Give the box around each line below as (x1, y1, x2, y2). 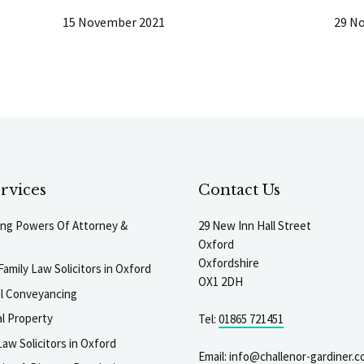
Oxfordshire (198, 254, 259, 271)
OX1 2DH (198, 273, 243, 289)
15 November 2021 (63, 13, 166, 30)
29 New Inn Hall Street (198, 217, 311, 233)
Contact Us (198, 180, 280, 199)
